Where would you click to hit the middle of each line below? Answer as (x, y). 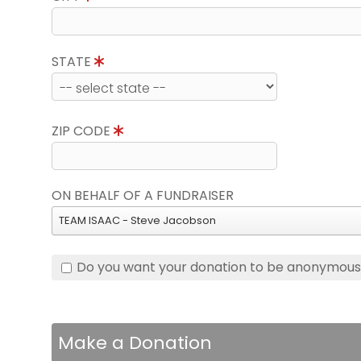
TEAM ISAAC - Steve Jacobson (137, 220)
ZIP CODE (83, 131)
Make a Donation (135, 343)
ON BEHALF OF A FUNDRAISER (143, 195)
